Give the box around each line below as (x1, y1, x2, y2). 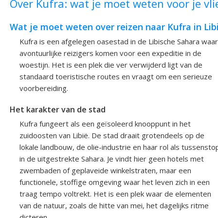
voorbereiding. (19, 83, 68, 93)
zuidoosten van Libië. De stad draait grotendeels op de (19, 130, 204, 141)
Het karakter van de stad (10, 104, 106, 115)
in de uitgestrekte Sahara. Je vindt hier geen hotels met (19, 154, 204, 164)
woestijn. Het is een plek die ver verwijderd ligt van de (19, 60, 202, 70)
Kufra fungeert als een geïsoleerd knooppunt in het (19, 119, 191, 129)
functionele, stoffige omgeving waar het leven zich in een (19, 177, 210, 187)
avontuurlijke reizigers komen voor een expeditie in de (19, 48, 201, 58)
